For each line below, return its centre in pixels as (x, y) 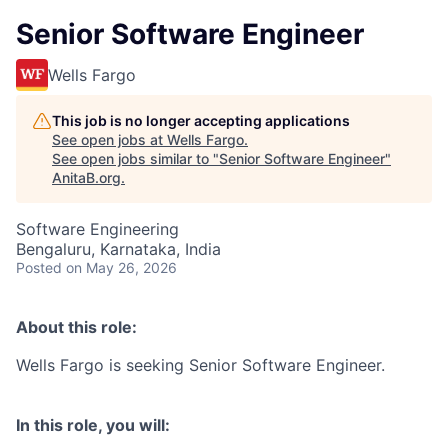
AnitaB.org (86, 177)
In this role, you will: (93, 425)
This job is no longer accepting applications (201, 120)
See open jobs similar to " (135, 158)
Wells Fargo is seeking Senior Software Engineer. (200, 365)
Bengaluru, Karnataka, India (118, 249)
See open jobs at (109, 139)
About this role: (76, 327)
